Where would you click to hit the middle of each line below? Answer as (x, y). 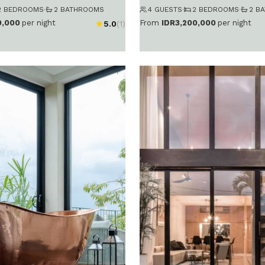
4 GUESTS (165, 9)
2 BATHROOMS (79, 9)
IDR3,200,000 (189, 23)
